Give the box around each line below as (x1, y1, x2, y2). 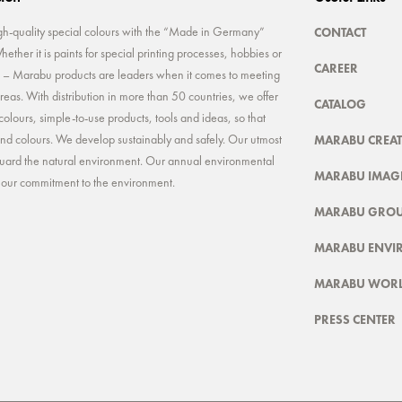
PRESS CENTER (313, 310, 396, 328)
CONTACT (313, 23, 366, 40)
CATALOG (313, 95, 366, 112)
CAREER (313, 59, 358, 76)
